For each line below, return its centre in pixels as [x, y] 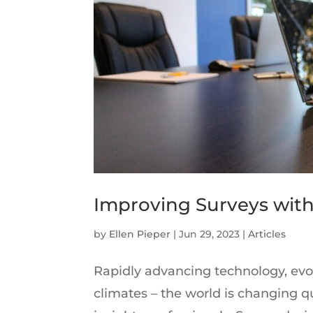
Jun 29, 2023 [210, 234]
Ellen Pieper [140, 234]
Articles [267, 234]
